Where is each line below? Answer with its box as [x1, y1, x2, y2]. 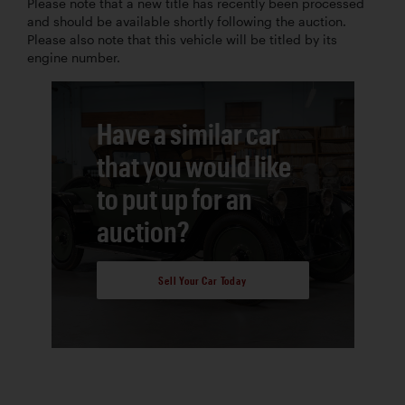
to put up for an [96, 182, 252, 216]
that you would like [96, 149, 291, 184]
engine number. [27, 51, 120, 66]
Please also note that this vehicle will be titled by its [27, 33, 337, 48]
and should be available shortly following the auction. [27, 14, 346, 30]
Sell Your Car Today [158, 273, 247, 287]
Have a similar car [96, 117, 280, 151]
